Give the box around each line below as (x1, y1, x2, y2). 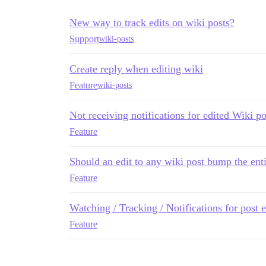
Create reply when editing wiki (69, 62, 203, 75)
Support (69, 33, 99, 44)
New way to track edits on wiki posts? (69, 16, 235, 28)
